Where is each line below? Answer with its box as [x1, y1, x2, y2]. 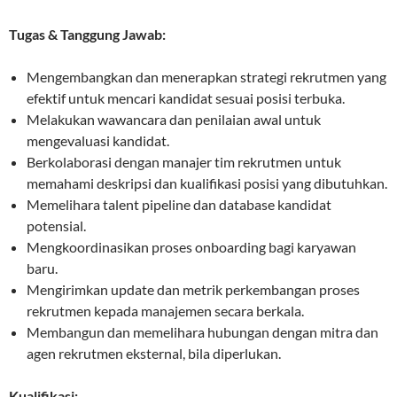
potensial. [27, 217, 86, 235]
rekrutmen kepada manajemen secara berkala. [27, 302, 304, 320]
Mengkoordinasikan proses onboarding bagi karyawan [27, 238, 356, 256]
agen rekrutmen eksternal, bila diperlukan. [27, 345, 281, 362]
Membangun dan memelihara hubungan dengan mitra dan [27, 323, 378, 341]
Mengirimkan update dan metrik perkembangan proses [27, 281, 360, 299]
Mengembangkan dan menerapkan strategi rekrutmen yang [27, 68, 386, 86]
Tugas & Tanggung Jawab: [9, 26, 166, 43]
